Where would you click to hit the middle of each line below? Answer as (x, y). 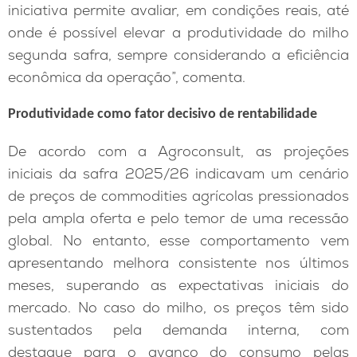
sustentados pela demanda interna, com (178, 329)
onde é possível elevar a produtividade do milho (178, 32)
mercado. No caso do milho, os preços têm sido (178, 307)
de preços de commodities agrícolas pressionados (178, 195)
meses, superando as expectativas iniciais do (178, 284)
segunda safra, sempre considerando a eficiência (178, 54)
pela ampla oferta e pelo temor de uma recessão (178, 218)
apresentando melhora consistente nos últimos (178, 262)
